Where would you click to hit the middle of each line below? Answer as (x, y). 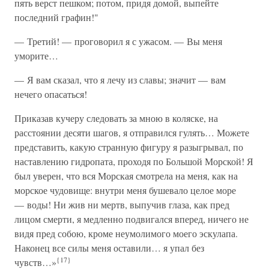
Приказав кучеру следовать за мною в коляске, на (116, 118)
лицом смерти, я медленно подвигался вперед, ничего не (131, 219)
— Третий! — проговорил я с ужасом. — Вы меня (118, 41)
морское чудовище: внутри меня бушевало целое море (125, 190)
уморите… (36, 56)
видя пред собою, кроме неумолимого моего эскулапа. (126, 233)
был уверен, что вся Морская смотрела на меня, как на (126, 176)
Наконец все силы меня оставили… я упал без (109, 248)
